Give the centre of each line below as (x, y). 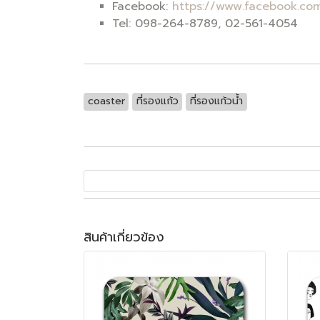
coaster (106, 101)
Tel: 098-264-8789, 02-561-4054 (205, 24)
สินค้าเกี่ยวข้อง (124, 237)
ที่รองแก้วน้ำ (216, 101)
